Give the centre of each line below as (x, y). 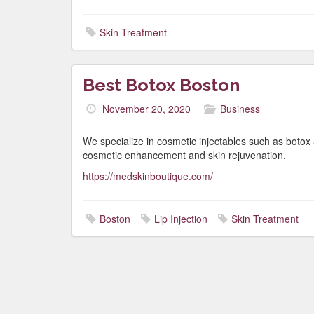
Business (240, 109)
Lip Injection (181, 219)
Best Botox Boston (161, 85)
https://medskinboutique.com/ (148, 176)
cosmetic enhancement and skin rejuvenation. (184, 155)
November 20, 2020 (146, 109)
